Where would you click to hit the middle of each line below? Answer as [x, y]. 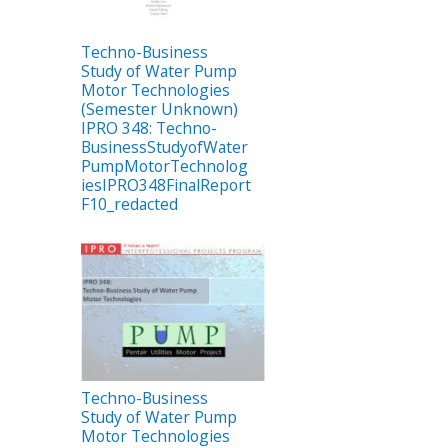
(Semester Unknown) [159, 108]
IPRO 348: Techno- [149, 127]
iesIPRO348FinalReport [166, 184]
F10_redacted [129, 203]
